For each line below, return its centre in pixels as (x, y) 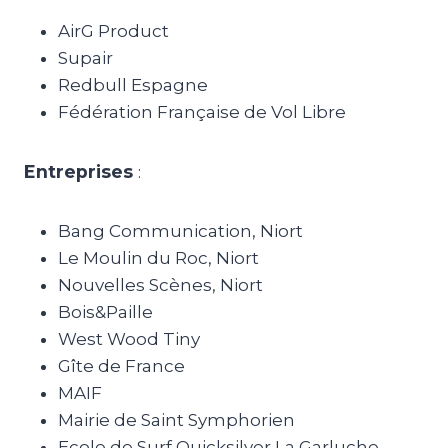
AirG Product (113, 31)
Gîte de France (121, 366)
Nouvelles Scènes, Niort (160, 285)
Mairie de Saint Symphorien (176, 420)
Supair (85, 58)
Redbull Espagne (132, 85)
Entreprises (78, 171)
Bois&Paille (105, 312)
